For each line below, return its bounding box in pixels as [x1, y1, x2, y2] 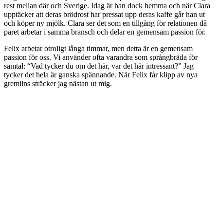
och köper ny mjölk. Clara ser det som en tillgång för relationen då [4, 19, 207, 28]
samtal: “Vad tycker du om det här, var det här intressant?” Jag [4, 62, 194, 71]
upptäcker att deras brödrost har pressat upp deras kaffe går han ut [4, 10, 205, 19]
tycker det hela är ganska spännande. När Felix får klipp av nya [4, 71, 198, 79]
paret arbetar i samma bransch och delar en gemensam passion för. [4, 28, 206, 36]
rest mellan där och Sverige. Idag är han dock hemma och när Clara [4, 1, 210, 10]
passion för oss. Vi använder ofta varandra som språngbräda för [4, 53, 198, 62]
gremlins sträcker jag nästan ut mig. [4, 79, 112, 88]
